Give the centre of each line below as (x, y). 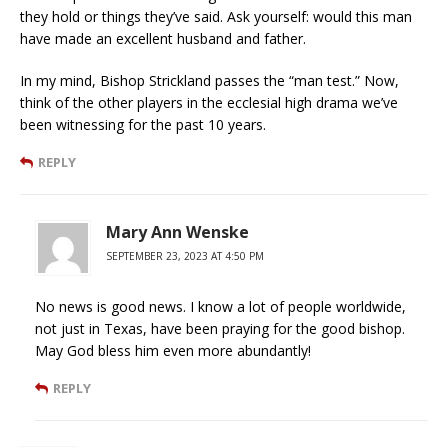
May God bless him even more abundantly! (173, 351)
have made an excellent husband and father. (163, 39)
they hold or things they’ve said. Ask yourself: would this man (216, 17)
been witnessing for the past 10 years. (143, 125)
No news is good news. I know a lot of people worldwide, (220, 307)
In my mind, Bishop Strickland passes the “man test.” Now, (209, 81)
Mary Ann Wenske (177, 232)
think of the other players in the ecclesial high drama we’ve (209, 103)
